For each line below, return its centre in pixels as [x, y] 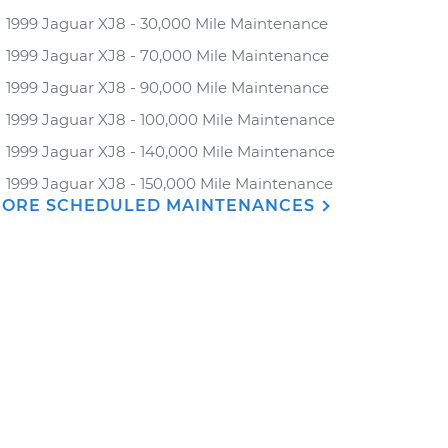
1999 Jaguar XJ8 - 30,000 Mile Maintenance [167, 23]
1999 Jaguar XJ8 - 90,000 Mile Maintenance [167, 87]
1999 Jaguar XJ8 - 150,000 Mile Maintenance [169, 183]
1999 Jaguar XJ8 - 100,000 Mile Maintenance [170, 119]
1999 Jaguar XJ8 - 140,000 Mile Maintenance [170, 151]
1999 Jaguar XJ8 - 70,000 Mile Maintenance [167, 55]
